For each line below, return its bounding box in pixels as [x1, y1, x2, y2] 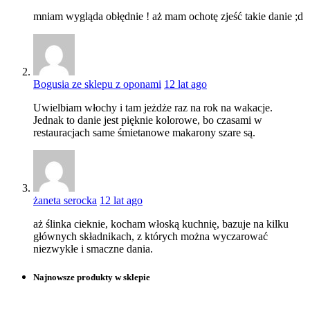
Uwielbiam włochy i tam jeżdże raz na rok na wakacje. [33, 102, 273, 114]
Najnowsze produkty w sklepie [33, 272, 150, 283]
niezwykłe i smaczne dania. [33, 243, 153, 255]
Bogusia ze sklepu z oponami [33, 78, 161, 91]
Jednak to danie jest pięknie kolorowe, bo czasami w [33, 114, 262, 127]
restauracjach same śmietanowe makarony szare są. [33, 127, 255, 139]
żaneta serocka [33, 194, 97, 207]
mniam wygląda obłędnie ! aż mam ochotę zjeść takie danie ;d [33, 10, 303, 23]
